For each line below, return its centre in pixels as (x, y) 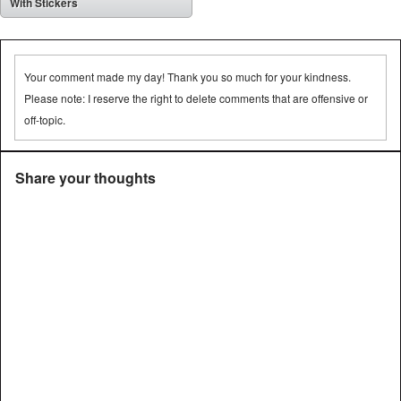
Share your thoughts (85, 178)
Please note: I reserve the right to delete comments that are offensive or (196, 98)
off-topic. (45, 120)
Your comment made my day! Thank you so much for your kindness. (188, 77)
